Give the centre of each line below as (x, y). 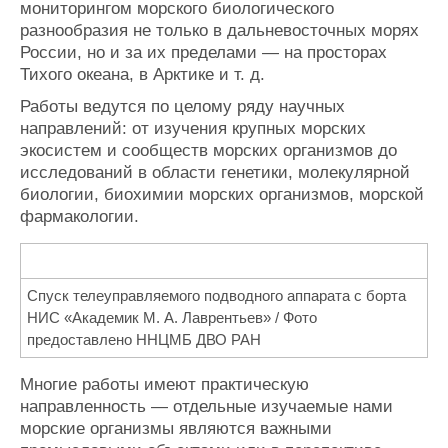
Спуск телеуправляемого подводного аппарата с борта (217, 296)
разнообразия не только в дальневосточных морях (219, 30)
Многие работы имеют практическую (164, 384)
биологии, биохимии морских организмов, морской (222, 194)
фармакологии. (79, 216)
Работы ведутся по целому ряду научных (182, 106)
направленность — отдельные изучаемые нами (206, 406)
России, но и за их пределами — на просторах (203, 52)
